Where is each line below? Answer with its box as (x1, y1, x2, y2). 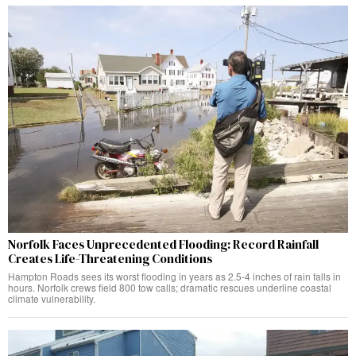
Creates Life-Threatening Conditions (8, 250, 212, 267)
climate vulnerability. (8, 291, 95, 305)
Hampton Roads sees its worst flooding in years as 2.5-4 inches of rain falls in (8, 269, 341, 283)
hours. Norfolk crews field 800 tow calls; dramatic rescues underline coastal (8, 280, 331, 294)
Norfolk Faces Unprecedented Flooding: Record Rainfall (8, 235, 319, 253)
